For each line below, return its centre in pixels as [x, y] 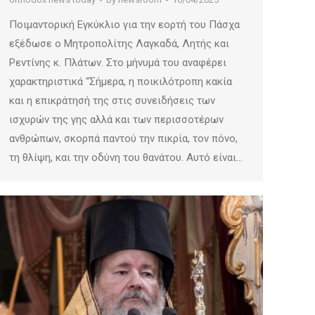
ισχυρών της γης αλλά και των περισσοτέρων [116, 120]
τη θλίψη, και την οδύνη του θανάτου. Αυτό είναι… [126, 158]
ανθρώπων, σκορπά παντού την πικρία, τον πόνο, [123, 139]
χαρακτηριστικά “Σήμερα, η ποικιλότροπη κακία [121, 82]
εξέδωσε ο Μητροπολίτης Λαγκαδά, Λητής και [119, 44]
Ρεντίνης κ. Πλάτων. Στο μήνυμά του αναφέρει [118, 63]
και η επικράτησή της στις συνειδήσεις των [112, 101]
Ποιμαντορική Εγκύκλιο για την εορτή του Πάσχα [124, 25]
